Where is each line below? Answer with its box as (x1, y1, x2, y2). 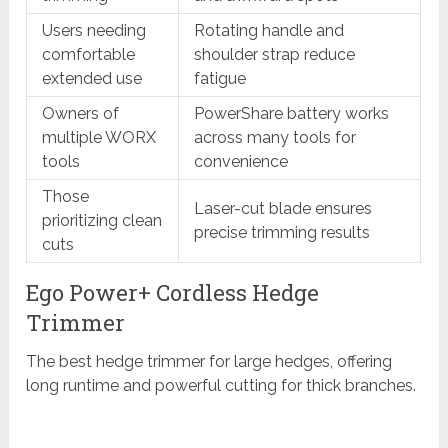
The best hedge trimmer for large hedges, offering (26, 352, 393, 372)
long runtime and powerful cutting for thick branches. (26, 376, 417, 396)
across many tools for (194, 128, 357, 148)
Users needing (42, 21, 147, 41)
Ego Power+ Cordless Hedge (26, 278, 320, 308)
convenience (194, 152, 289, 172)
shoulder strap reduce (194, 45, 356, 65)
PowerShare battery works (194, 104, 390, 124)
